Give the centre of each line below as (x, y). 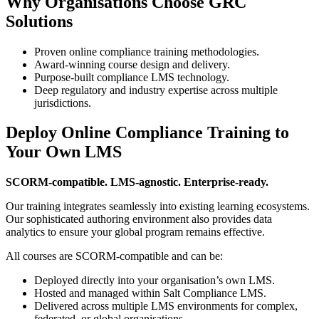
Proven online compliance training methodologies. (147, 51)
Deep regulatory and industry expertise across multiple (156, 90)
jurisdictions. (63, 103)
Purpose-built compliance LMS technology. (132, 77)
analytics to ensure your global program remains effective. (135, 232)
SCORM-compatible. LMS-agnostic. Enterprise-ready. (137, 182)
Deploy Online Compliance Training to (147, 133)
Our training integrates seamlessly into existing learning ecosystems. (158, 206)
